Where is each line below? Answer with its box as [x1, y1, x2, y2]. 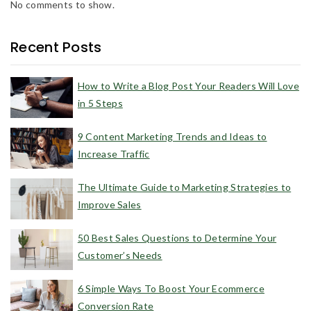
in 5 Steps [77, 97, 123, 110]
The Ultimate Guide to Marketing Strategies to [77, 181, 292, 194]
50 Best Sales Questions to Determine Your [77, 232, 277, 244]
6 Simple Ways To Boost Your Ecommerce [77, 283, 264, 295]
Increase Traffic [77, 148, 150, 160]
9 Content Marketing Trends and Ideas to [77, 131, 267, 143]
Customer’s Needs [77, 249, 162, 262]
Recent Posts [10, 37, 102, 58]
